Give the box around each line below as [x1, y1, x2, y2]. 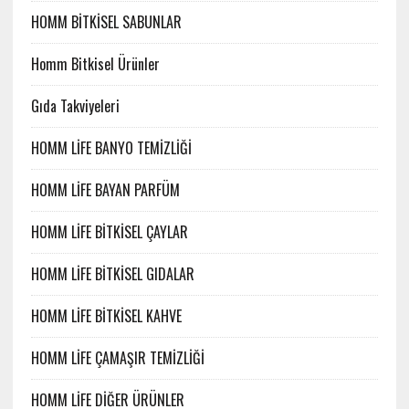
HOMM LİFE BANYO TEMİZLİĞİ [30, 137, 192, 160]
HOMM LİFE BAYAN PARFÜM [30, 179, 180, 202]
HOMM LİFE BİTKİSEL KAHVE [30, 305, 182, 328]
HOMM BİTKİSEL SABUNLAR [30, 11, 182, 34]
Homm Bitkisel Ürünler [30, 53, 160, 76]
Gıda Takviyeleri [30, 95, 120, 118]
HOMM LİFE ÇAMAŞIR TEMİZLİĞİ [30, 347, 204, 370]
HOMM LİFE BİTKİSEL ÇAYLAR [30, 221, 188, 244]
